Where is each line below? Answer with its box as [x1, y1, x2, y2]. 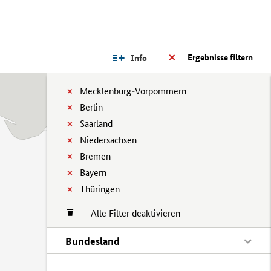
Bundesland [65, 235, 120, 247]
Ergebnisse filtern [188, 52, 253, 63]
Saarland [80, 118, 113, 129]
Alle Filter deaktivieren [79, 207, 180, 219]
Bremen [80, 151, 111, 162]
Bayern [80, 167, 106, 178]
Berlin [80, 102, 103, 113]
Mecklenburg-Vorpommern [80, 85, 186, 97]
